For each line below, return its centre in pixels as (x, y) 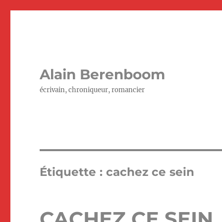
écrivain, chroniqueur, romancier (92, 90)
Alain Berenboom (103, 74)
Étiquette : (73, 172)
